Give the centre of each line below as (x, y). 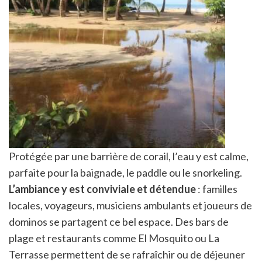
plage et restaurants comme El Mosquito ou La (114, 238)
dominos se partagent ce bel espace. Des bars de (119, 221)
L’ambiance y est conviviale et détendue (102, 189)
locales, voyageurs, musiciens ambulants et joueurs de (130, 205)
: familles (217, 189)
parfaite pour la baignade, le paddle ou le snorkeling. (125, 172)
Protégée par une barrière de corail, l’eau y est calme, (129, 156)
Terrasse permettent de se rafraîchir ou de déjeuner (127, 254)
